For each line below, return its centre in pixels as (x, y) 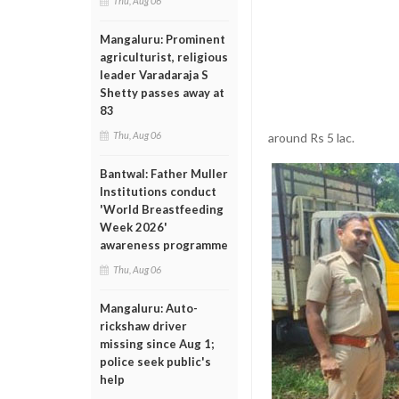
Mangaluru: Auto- (149, 308)
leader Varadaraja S (154, 75)
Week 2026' (134, 227)
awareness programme (164, 245)
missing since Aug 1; (157, 344)
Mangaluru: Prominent (163, 39)
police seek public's (155, 362)
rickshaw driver (143, 326)
